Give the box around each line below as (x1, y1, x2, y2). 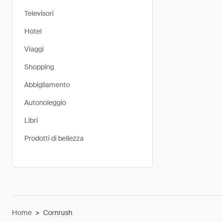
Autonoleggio (24, 98, 66, 107)
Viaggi (24, 45, 44, 54)
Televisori (24, 9, 54, 18)
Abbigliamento (24, 80, 70, 89)
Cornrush (43, 208, 72, 217)
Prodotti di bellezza (24, 134, 84, 143)
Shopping (24, 62, 54, 71)
